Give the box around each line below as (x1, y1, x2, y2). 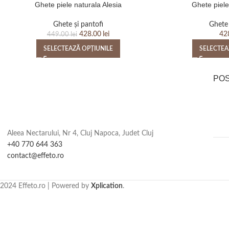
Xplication (91, 182, 123, 190)
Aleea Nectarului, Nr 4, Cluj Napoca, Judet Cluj (7, 129, 153, 137)
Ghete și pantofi (53, 20, 103, 28)
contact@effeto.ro (7, 152, 64, 159)
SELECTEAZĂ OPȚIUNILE (43, 45, 113, 52)
